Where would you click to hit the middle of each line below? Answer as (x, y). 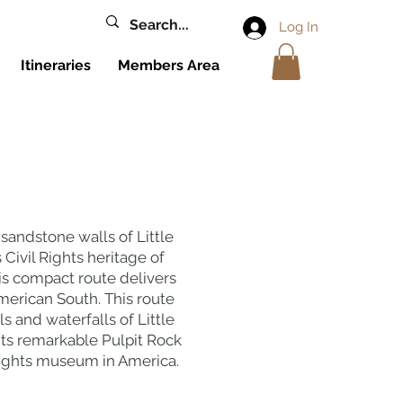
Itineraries (56, 65)
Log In (299, 27)
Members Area (169, 65)
